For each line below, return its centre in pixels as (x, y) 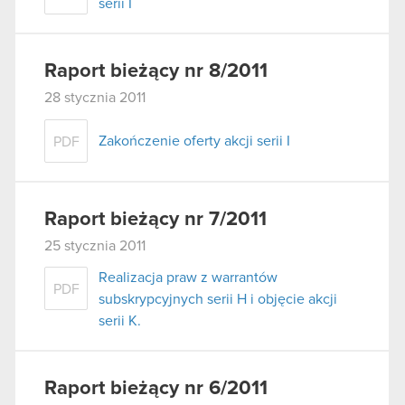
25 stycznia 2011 (95, 245)
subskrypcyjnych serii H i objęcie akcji (218, 300)
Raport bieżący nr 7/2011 (155, 219)
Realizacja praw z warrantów (188, 278)
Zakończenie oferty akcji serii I (194, 141)
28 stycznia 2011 (95, 97)
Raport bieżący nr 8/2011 (156, 71)
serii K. (120, 321)
